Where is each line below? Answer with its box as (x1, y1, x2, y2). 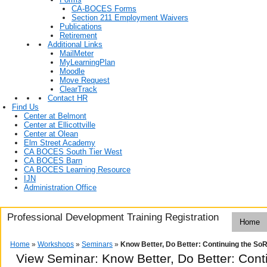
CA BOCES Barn (24, 156, 82, 166)
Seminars (82, 240, 113, 249)
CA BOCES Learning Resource (24, 165, 131, 175)
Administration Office (24, 183, 97, 193)
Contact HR (48, 94, 88, 103)
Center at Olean (24, 129, 78, 139)
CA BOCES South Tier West (24, 147, 122, 157)
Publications (60, 22, 102, 32)
